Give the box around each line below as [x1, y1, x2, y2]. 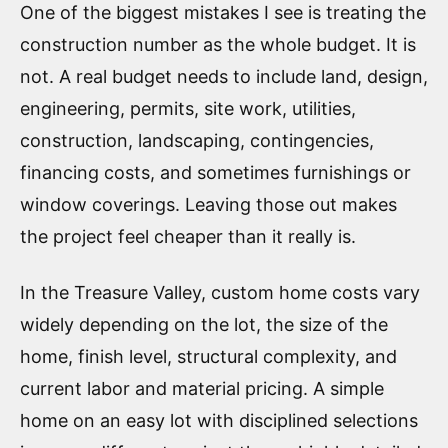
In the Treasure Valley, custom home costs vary [20, 281, 420, 303]
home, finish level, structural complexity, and [20, 345, 397, 367]
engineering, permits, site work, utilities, [20, 97, 356, 119]
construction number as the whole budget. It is [20, 33, 416, 55]
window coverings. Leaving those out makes [20, 193, 397, 215]
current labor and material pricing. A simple [20, 377, 384, 399]
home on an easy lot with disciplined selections [20, 409, 418, 431]
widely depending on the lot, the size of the [20, 313, 388, 335]
